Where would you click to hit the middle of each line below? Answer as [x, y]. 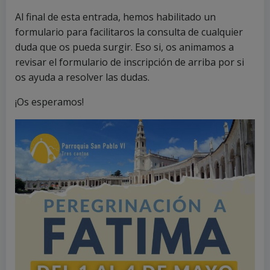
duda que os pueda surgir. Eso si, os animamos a [124, 47]
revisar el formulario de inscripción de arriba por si [130, 62]
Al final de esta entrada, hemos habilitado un [115, 17]
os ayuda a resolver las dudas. [82, 77]
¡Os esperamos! [49, 102]
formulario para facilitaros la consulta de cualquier [129, 32]
